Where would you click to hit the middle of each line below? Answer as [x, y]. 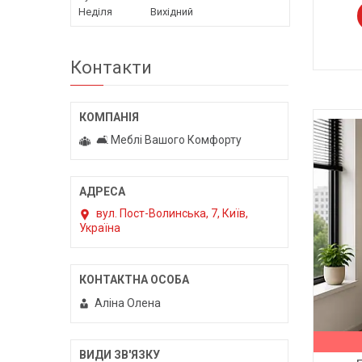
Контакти [111, 68]
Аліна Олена [128, 303]
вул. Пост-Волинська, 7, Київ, [172, 214]
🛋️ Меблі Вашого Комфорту [169, 140]
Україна [100, 228]
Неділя [95, 12]
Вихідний [172, 12]
